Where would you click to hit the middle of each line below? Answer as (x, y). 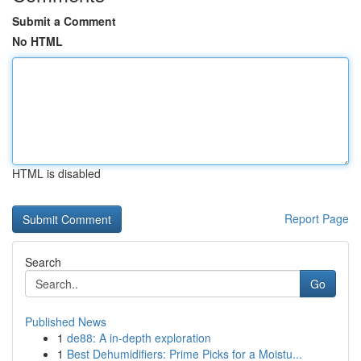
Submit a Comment (64, 21)
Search (43, 262)
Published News (66, 322)
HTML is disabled (56, 173)
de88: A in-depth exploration (139, 338)
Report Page (317, 218)
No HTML (37, 41)
